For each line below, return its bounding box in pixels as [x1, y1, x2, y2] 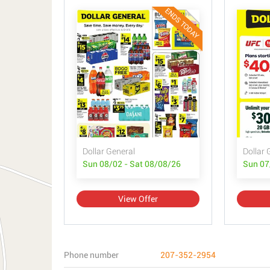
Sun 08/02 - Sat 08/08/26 [83, 159, 181, 169]
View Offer [118, 194, 158, 204]
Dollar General [83, 146, 135, 156]
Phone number [64, 250, 119, 260]
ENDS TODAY [163, 6, 201, 41]
